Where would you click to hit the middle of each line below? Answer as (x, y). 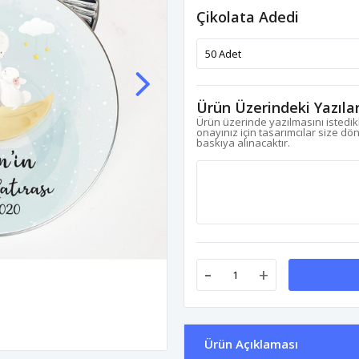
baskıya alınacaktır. (243, 143)
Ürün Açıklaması (251, 344)
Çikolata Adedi (248, 17)
